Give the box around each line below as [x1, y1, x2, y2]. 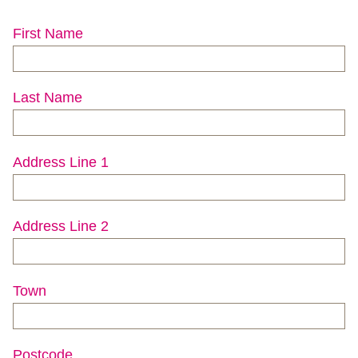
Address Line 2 [13, 218, 109, 235]
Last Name [13, 89, 82, 106]
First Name [13, 25, 83, 42]
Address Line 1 [13, 153, 109, 170]
